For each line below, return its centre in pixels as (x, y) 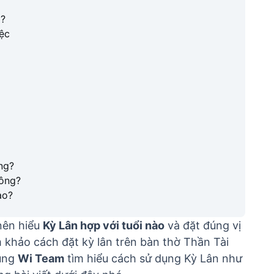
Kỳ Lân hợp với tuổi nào (104, 225)
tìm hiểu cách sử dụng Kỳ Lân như (153, 258)
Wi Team (41, 258)
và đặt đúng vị (203, 225)
